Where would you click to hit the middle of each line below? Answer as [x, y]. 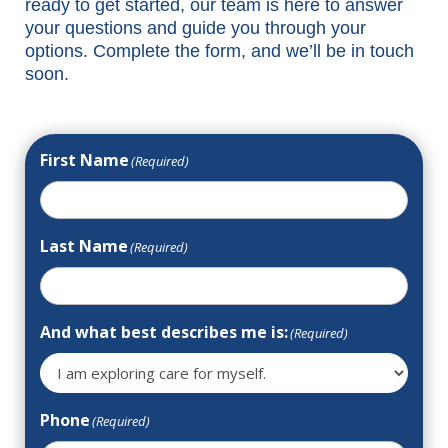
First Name [84, 160]
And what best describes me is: [164, 332]
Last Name [84, 246]
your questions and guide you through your [195, 28]
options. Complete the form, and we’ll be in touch [219, 51]
